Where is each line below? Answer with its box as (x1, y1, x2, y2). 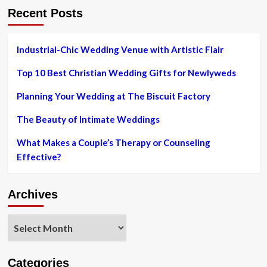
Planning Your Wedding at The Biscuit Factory (16, 91, 210, 102)
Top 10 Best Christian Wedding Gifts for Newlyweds (16, 67, 236, 79)
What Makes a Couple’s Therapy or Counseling (16, 137, 210, 148)
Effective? (16, 151, 61, 163)
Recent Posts (7, 7, 83, 20)
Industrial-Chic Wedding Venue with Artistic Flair (16, 44, 223, 55)
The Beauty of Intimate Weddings (16, 114, 160, 125)
